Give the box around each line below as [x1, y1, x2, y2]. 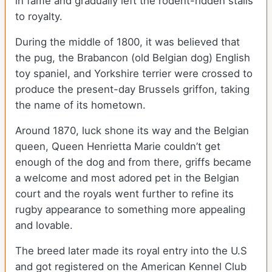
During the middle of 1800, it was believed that [15, 36, 240, 49]
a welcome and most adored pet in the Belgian [15, 172, 239, 185]
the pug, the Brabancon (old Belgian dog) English [15, 52, 250, 64]
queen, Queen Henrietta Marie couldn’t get [15, 140, 220, 153]
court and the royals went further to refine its [15, 188, 234, 200]
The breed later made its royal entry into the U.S [15, 245, 247, 257]
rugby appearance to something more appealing [15, 203, 245, 216]
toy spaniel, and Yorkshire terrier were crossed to [15, 67, 253, 80]
